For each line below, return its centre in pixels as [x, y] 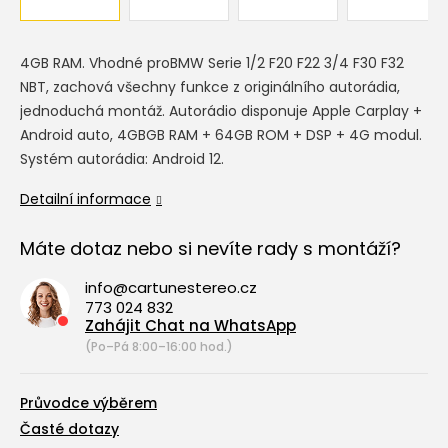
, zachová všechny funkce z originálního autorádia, [223, 87]
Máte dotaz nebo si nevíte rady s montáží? [210, 248]
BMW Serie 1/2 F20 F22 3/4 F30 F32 [287, 63]
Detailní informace [85, 199]
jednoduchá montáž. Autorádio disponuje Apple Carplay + [221, 111]
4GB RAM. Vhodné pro [95, 63]
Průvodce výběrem [88, 403]
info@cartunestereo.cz [171, 287]
